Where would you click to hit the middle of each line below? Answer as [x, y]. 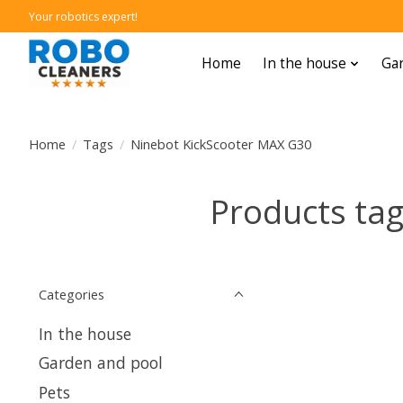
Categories [72, 294]
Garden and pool [101, 363]
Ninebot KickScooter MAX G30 [220, 143]
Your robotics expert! [83, 16]
